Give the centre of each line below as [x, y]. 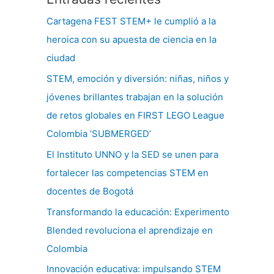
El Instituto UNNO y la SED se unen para [132, 154]
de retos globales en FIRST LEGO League [135, 116]
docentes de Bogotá [91, 191]
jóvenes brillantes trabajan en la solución [135, 97]
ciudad [62, 58]
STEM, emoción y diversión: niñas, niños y [138, 79]
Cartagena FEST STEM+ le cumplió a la [131, 21]
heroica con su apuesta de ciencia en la [131, 40]
